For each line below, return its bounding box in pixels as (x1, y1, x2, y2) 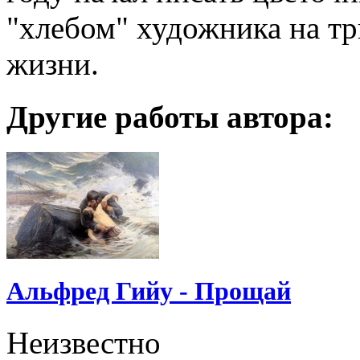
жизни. (6, 46, 99, 81)
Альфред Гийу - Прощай (6, 276, 291, 306)
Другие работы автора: (6, 99, 333, 134)
